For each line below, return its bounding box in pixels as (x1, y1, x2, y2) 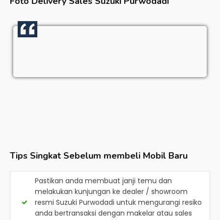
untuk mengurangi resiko (114, 197, 202, 207)
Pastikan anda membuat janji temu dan (35, 176, 172, 186)
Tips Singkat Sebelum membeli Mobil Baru (10, 150, 188, 162)
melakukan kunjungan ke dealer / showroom (35, 187, 188, 196)
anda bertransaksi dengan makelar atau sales (35, 208, 192, 218)
